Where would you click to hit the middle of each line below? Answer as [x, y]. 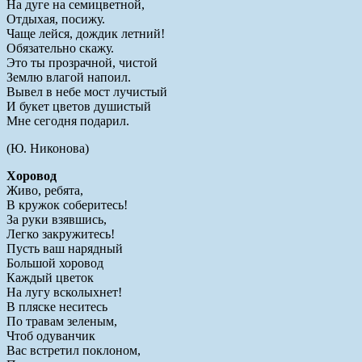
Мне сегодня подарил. [68, 120]
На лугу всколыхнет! [64, 292]
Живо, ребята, [45, 190]
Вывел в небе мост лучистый [87, 91]
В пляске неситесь [57, 306]
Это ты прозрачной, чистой [82, 62]
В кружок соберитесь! [67, 204]
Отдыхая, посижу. [56, 19]
